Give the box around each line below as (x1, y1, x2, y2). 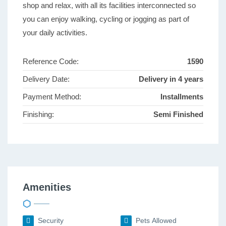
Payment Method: (23, 92, 81, 101)
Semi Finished (153, 110, 203, 119)
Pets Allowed (134, 216, 177, 225)
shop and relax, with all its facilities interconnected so (23, 1, 196, 10)
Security (36, 216, 64, 225)
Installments (160, 92, 203, 101)
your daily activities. (23, 28, 87, 37)
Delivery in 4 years (139, 75, 203, 84)
